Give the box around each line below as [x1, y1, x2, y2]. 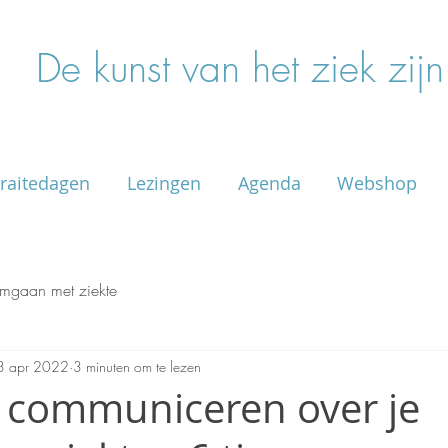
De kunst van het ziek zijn [35, 43, 444, 94]
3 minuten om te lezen [73, 357, 201, 377]
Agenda [237, 170, 301, 195]
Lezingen [126, 170, 201, 195]
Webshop [337, 170, 417, 195]
